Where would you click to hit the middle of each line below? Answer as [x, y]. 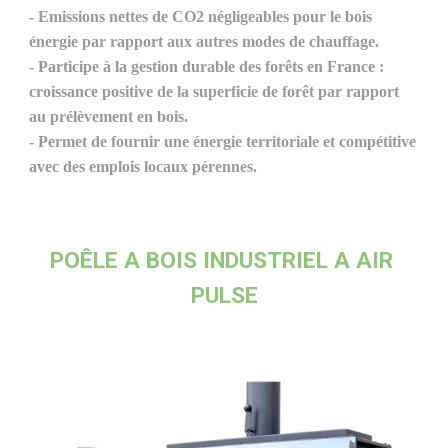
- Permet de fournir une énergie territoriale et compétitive [223, 141]
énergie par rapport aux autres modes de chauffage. [204, 41]
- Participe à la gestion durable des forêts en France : [207, 66]
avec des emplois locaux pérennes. [143, 166]
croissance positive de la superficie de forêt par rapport [214, 91]
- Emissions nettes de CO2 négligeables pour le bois [201, 16]
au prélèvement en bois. [109, 116]
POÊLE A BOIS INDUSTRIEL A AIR [221, 260]
